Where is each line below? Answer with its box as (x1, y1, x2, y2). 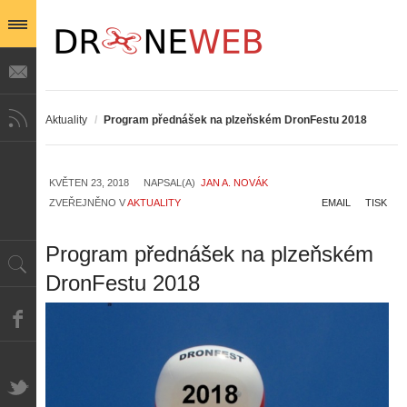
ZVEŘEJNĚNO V (49, 197, 125, 208)
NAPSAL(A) (144, 177, 201, 188)
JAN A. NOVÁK (201, 177, 268, 188)
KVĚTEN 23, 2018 (49, 177, 129, 188)
